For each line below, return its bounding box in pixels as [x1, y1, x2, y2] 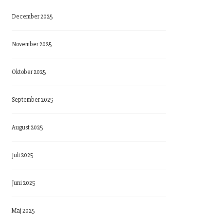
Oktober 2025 [12, 68, 47, 76]
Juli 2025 [12, 151, 34, 159]
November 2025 [12, 40, 53, 48]
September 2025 [12, 96, 54, 104]
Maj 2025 [12, 207, 36, 215]
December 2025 [12, 13, 54, 20]
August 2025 [12, 124, 44, 131]
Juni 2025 [12, 179, 36, 187]
